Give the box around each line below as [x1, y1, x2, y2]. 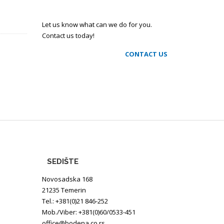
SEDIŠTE [46, 157, 78, 166]
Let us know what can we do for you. [41, 20, 152, 29]
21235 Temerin [41, 185, 86, 194]
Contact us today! [41, 31, 94, 40]
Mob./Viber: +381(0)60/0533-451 [41, 207, 135, 216]
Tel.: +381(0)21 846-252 [41, 196, 108, 205]
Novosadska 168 [41, 174, 92, 183]
